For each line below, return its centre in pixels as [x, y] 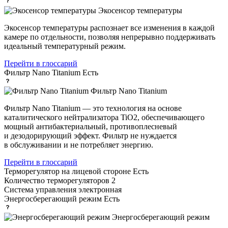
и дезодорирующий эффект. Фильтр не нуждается [90, 135]
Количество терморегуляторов [58, 180]
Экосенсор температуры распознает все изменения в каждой [109, 27]
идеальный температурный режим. [65, 46]
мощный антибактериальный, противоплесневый [91, 126]
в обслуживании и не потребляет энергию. [79, 145]
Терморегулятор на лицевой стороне [68, 171]
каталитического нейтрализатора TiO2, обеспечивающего [104, 117]
